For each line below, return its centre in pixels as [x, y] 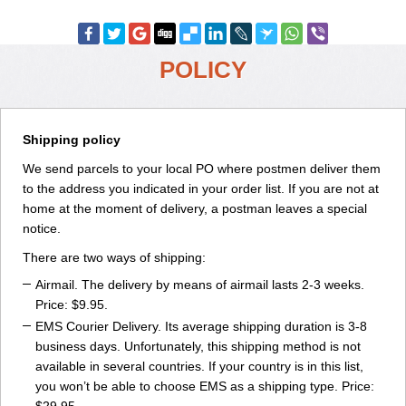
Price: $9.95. [72, 304]
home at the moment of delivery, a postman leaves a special [195, 208]
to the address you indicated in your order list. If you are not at [201, 188]
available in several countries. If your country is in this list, [199, 366]
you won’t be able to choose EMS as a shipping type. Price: [205, 386]
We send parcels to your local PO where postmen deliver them [202, 169]
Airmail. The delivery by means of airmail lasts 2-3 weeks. [200, 285]
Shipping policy [72, 140]
